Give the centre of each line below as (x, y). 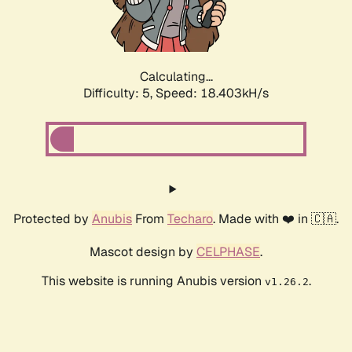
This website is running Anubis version (153, 281)
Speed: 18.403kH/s (212, 93)
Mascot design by (143, 252)
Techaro (190, 219)
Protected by (53, 219)
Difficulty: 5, (119, 93)
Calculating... (176, 77)
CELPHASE (228, 252)
